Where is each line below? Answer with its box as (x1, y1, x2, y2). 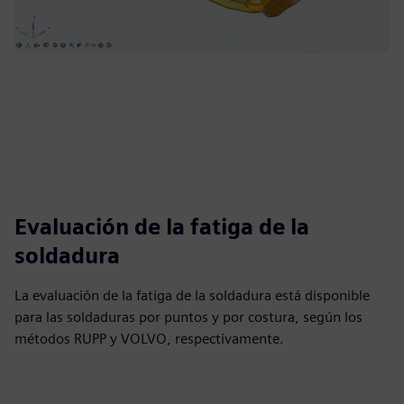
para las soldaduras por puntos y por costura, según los (14, 308, 363, 326)
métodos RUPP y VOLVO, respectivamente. (14, 330, 284, 347)
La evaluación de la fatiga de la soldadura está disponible (14, 287, 370, 304)
